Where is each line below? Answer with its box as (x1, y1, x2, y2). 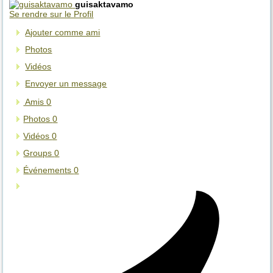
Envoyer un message (25, 79, 107, 89)
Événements (23, 165, 74, 175)
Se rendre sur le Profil (9, 9, 94, 19)
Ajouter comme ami (25, 27, 101, 38)
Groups (23, 148, 55, 158)
